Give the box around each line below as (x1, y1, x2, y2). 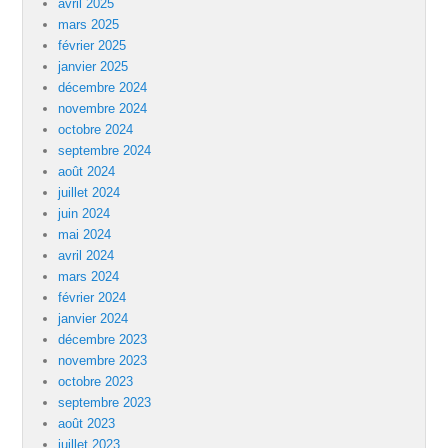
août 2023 (58, 416, 116, 432)
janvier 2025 (58, 59, 129, 75)
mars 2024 (58, 269, 120, 285)
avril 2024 (58, 248, 115, 264)
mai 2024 (58, 227, 112, 243)
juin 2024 (58, 206, 111, 222)
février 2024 (58, 290, 127, 306)
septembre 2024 (58, 143, 152, 159)
